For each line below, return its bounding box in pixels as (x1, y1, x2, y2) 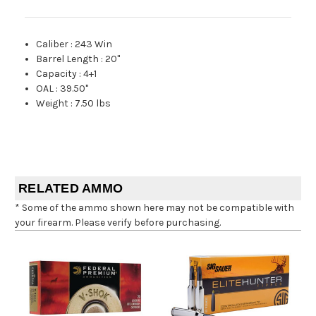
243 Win (75, 37, 113, 50)
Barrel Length (36, 52, 99, 65)
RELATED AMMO (18, 181, 123, 195)
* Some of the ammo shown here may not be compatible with (15, 201, 294, 214)
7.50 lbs (75, 97, 111, 109)
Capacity (36, 67, 78, 80)
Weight (36, 97, 69, 109)
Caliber (36, 37, 69, 50)
